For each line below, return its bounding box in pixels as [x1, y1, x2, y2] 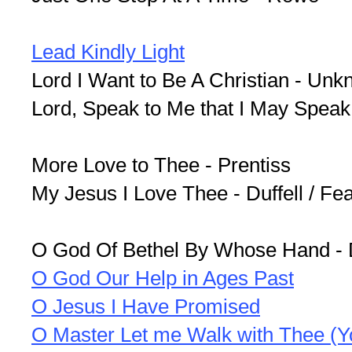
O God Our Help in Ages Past [31, 266, 294, 290]
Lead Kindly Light [31, 39, 185, 64]
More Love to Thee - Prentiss [31, 152, 291, 177]
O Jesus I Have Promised [31, 294, 260, 318]
